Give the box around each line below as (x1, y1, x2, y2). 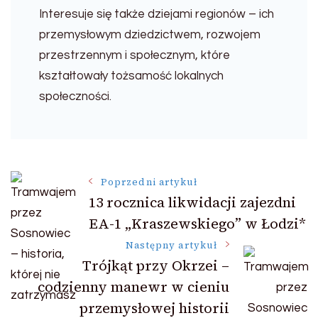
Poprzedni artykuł (101, 175, 198, 188)
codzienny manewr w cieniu (38, 278, 229, 297)
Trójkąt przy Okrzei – (82, 256, 229, 276)
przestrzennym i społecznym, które (39, 49, 230, 62)
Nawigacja (10, 172, 144, 210)
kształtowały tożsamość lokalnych (39, 70, 224, 83)
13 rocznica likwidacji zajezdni (89, 192, 296, 212)
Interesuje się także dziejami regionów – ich (39, 8, 274, 21)
